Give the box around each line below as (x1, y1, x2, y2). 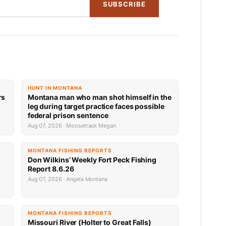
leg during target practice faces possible (27, 102, 164, 111)
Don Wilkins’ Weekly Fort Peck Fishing (27, 155, 157, 164)
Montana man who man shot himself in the (27, 93, 172, 102)
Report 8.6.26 (27, 164, 74, 174)
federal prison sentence (27, 111, 108, 120)
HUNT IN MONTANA (27, 85, 82, 91)
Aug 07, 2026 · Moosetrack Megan (27, 122, 116, 130)
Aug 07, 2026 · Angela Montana (27, 176, 107, 183)
